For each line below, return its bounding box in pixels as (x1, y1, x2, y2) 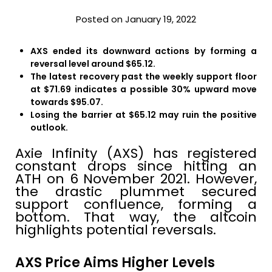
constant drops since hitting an (15, 157, 257, 176)
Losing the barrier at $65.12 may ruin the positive (30, 109, 257, 121)
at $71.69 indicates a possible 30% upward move (30, 83, 257, 96)
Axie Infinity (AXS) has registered (15, 144, 257, 163)
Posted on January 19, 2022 (76, 13, 196, 26)
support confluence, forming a (15, 195, 257, 214)
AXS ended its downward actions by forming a (30, 45, 257, 58)
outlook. (30, 121, 68, 134)
